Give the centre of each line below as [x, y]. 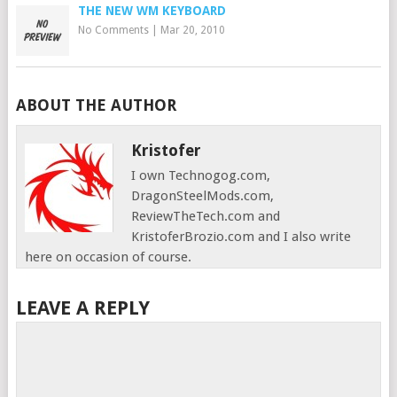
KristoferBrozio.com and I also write [241, 237]
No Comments [113, 30]
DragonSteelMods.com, [203, 196]
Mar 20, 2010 [192, 30]
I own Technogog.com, [201, 175]
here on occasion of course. [109, 257]
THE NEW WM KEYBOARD [152, 11]
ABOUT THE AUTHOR [96, 105]
